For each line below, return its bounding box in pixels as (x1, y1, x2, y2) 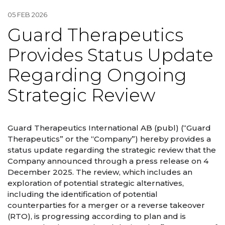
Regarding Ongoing (8, 64, 187, 86)
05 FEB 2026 (8, 10, 47, 19)
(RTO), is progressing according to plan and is (8, 211, 186, 221)
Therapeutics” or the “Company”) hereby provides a (8, 134, 211, 144)
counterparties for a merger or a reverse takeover (8, 200, 205, 210)
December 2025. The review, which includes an (8, 167, 192, 177)
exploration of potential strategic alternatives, (8, 178, 184, 188)
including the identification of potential (8, 189, 158, 199)
